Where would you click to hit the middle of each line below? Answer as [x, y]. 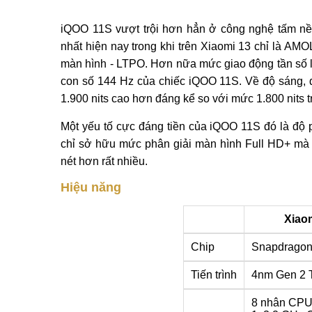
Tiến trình [213, 275]
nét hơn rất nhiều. [104, 161]
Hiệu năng [91, 187]
